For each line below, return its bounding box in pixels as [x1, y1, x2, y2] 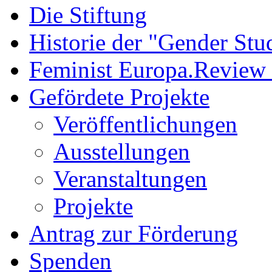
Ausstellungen [53, 138, 190, 165]
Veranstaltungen [53, 166, 207, 192]
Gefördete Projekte [29, 84, 209, 110]
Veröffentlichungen [53, 111, 237, 138]
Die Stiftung [29, 2, 147, 29]
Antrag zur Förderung [29, 220, 238, 247]
